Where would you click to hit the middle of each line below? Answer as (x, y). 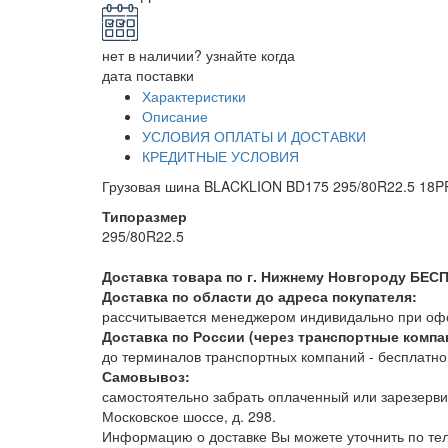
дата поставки (148, 75)
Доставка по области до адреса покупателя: (259, 296)
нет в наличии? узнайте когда (198, 55)
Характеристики (194, 96)
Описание (175, 116)
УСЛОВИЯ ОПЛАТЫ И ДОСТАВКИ (254, 136)
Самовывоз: (146, 376)
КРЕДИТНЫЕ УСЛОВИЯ (220, 156)
